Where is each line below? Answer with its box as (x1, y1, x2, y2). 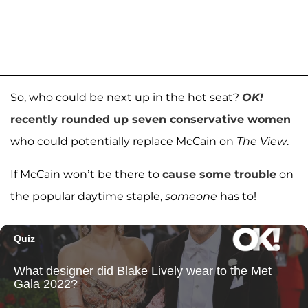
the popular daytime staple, (10, 189, 165, 203)
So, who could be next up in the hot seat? (10, 90, 242, 104)
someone (165, 189, 217, 203)
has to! (217, 189, 256, 203)
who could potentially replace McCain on (10, 134, 236, 148)
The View (236, 134, 287, 148)
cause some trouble (162, 167, 276, 181)
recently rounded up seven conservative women (10, 112, 291, 126)
